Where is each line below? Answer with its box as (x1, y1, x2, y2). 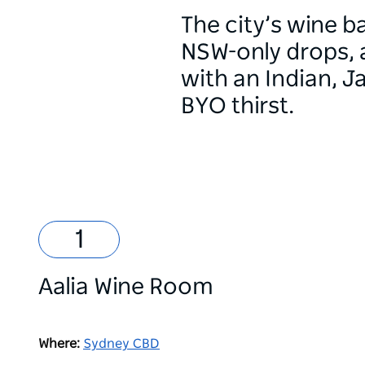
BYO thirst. (181, 95, 294, 118)
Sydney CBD (83, 337, 160, 350)
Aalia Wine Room (38, 276, 213, 299)
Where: (38, 337, 80, 350)
